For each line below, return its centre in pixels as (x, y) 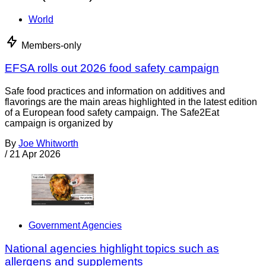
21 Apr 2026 (35, 154)
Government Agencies (75, 225)
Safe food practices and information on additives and (115, 91)
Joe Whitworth (48, 144)
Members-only (51, 45)
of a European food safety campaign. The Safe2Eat (112, 113)
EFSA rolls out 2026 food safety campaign (112, 68)
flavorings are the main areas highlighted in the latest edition (131, 102)
